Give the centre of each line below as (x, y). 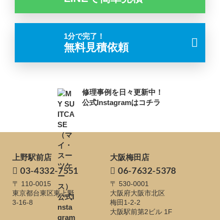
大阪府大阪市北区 (137, 193)
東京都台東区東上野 (43, 193)
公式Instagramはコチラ (121, 102)
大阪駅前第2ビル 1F (141, 212)
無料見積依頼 (96, 47)
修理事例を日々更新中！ (122, 92)
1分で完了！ (84, 36)
